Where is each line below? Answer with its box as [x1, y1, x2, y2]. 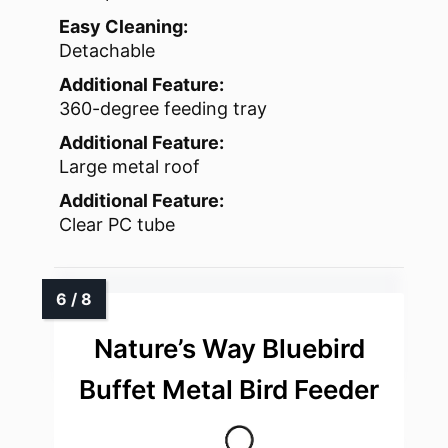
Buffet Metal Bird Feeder [79, 374, 379, 406]
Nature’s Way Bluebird [93, 333, 365, 365]
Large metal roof [59, 156, 200, 178]
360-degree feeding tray [59, 98, 267, 120]
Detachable [59, 40, 155, 62]
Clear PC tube [59, 214, 175, 236]
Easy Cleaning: [59, 16, 188, 38]
